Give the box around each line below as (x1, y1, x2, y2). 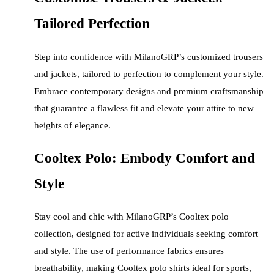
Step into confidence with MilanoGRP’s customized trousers (34, 52, 263, 62)
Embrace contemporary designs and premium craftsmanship (34, 86, 264, 96)
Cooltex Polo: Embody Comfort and (34, 150, 255, 166)
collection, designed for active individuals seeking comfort (34, 229, 258, 239)
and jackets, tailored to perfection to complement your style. (34, 69, 264, 79)
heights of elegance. (34, 120, 111, 130)
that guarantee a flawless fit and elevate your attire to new (34, 103, 254, 113)
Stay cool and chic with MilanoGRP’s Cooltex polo (34, 212, 229, 222)
